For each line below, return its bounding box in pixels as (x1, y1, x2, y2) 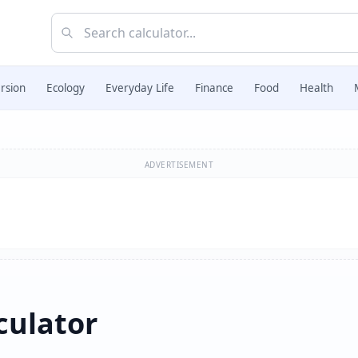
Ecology (46, 81, 85, 95)
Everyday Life (105, 81, 174, 95)
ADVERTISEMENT (144, 159, 214, 170)
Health (300, 81, 333, 95)
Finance (195, 81, 233, 95)
